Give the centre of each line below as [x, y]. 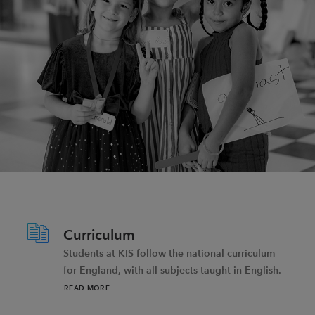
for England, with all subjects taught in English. [172, 270]
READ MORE [87, 288]
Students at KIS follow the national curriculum [169, 253]
